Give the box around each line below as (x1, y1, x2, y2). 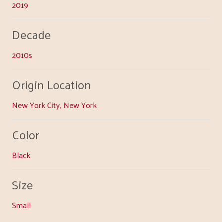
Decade (12, 23, 51, 45)
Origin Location (12, 73, 91, 95)
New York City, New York (12, 97, 97, 112)
